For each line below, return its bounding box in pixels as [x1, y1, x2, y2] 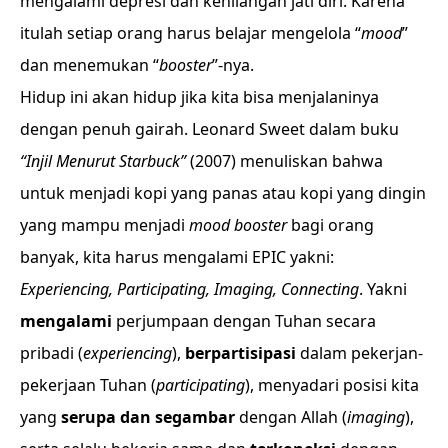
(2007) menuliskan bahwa [186, 150, 383, 172]
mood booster [189, 214, 287, 236]
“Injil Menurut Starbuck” [20, 150, 186, 172]
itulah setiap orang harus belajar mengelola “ [20, 22, 361, 44]
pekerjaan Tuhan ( [20, 374, 156, 396]
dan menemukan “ [20, 54, 159, 76]
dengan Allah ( [235, 406, 347, 428]
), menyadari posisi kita [245, 374, 419, 396]
